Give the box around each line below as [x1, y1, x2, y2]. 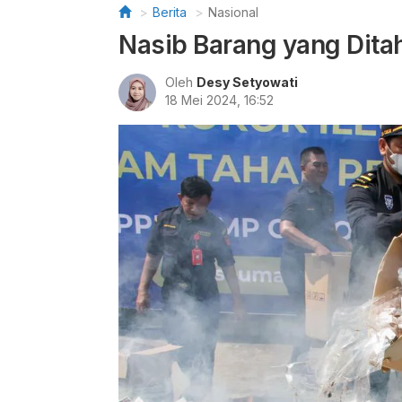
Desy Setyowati [197, 74, 298, 90]
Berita [153, 4, 187, 20]
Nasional [208, 4, 258, 20]
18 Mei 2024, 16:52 [165, 92, 274, 108]
